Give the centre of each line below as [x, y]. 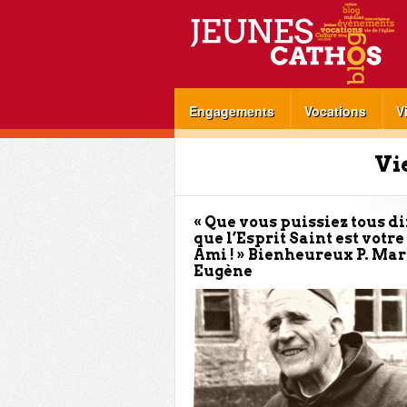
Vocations [335, 111]
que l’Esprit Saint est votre [299, 238]
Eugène [223, 271]
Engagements [232, 111]
